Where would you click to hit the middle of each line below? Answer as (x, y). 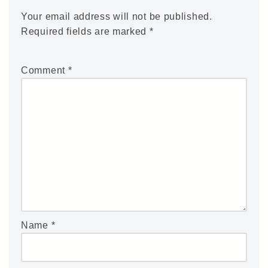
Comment (45, 70)
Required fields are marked (85, 31)
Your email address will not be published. (117, 16)
